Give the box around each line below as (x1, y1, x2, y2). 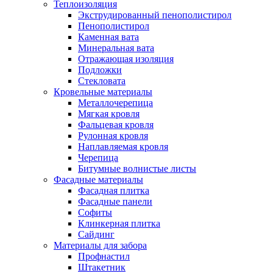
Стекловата (78, 76, 126, 86)
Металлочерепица (78, 97, 153, 108)
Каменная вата (78, 32, 139, 42)
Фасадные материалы (54, 174, 143, 185)
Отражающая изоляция (78, 54, 174, 64)
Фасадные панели (78, 196, 152, 207)
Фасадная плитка (78, 185, 149, 196)
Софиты (78, 207, 112, 218)
